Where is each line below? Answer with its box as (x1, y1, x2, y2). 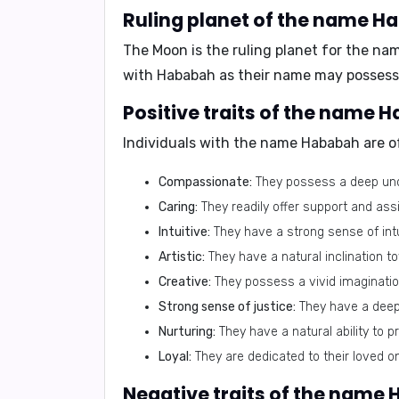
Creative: (159, 274, 211, 289)
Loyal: (159, 349, 191, 364)
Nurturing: (159, 324, 216, 339)
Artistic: (159, 249, 205, 265)
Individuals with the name (123, 134, 301, 151)
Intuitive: (159, 224, 210, 240)
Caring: (159, 199, 198, 215)
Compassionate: (159, 175, 252, 190)
